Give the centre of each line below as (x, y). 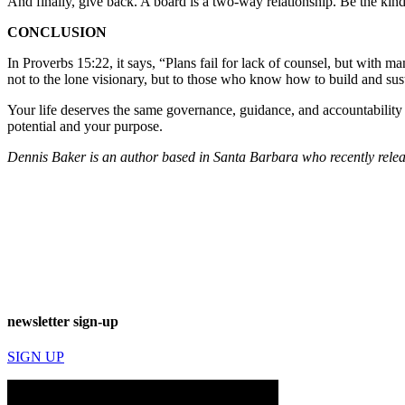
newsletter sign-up (63, 321)
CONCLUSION (57, 33)
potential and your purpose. (85, 127)
